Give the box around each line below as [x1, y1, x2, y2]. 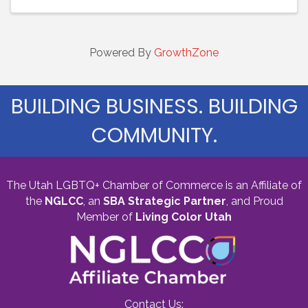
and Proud [228, 195, 283, 208]
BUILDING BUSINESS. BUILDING [10, 92, 298, 122]
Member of [76, 210, 135, 224]
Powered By [89, 46, 154, 60]
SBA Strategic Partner [102, 195, 226, 208]
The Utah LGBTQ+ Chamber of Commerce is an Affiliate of [6, 179, 302, 192]
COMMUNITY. [91, 121, 217, 151]
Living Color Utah [135, 210, 232, 224]
